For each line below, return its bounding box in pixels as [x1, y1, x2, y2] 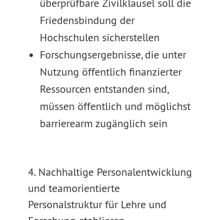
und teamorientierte [27, 181, 120, 195]
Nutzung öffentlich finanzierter [39, 65, 182, 79]
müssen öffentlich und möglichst [39, 99, 191, 113]
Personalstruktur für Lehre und [27, 197, 166, 211]
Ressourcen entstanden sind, [39, 82, 168, 96]
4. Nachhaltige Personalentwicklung [27, 165, 192, 179]
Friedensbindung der [39, 13, 135, 27]
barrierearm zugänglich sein [39, 116, 167, 130]
